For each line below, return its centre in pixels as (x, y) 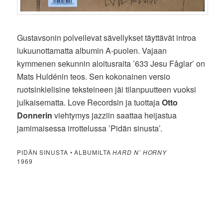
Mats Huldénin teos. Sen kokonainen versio (94, 76)
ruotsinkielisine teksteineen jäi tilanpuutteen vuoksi (107, 89)
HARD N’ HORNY (140, 152)
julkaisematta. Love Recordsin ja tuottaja (90, 102)
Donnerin (35, 115)
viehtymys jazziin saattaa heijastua (115, 115)
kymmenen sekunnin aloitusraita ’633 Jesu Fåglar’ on (111, 63)
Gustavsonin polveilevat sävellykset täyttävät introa (107, 37)
